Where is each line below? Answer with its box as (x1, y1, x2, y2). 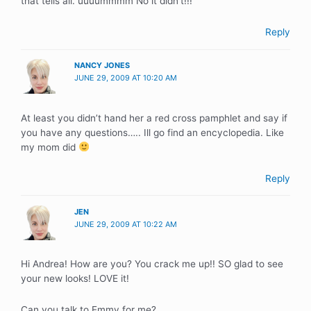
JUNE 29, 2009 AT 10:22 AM (74, 219, 178, 229)
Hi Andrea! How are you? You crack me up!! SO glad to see (21, 258, 283, 270)
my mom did (21, 141, 78, 153)
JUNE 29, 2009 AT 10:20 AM (74, 73, 178, 83)
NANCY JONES (74, 60, 131, 71)
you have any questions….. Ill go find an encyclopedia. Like (21, 126, 284, 138)
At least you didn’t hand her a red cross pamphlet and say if (21, 112, 287, 124)
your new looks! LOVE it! (21, 273, 129, 285)
